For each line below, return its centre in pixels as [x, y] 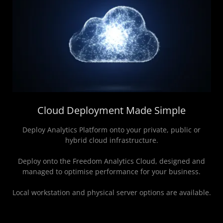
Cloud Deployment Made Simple [111, 111]
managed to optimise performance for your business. [111, 172]
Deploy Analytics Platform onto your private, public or [111, 130]
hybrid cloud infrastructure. [111, 140]
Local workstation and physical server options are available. [111, 193]
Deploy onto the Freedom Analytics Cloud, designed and [111, 161]
